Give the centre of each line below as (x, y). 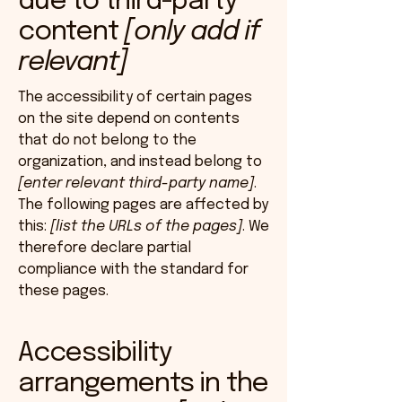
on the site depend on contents (129, 119)
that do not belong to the (107, 140)
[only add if (189, 32)
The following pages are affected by (143, 205)
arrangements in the (144, 384)
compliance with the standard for (133, 270)
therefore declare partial (105, 248)
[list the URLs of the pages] (146, 227)
